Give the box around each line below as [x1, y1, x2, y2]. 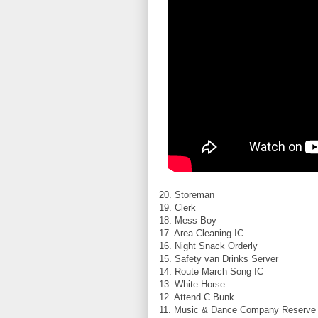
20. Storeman [159, 189, 214, 200]
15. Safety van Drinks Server [159, 253, 278, 264]
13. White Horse [159, 278, 225, 290]
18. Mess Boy [159, 214, 216, 226]
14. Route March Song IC [159, 265, 263, 277]
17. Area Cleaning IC [159, 227, 243, 238]
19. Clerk [159, 202, 196, 213]
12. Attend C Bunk [159, 291, 234, 302]
